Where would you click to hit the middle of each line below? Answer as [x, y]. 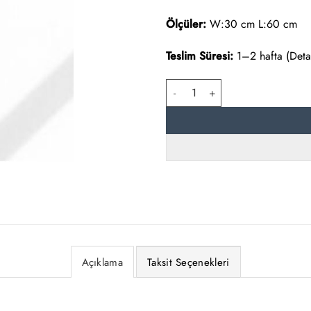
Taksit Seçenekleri [188, 262]
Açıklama [102, 262]
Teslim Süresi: [200, 56]
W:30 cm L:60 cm [252, 24]
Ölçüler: [186, 24]
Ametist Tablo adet [205, 86]
